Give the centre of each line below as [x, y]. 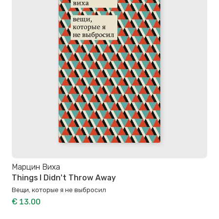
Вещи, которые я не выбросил [59, 189]
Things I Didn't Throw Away [64, 177]
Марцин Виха [36, 167]
